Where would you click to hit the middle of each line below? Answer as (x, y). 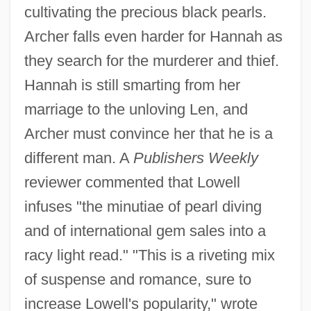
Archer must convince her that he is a (148, 133)
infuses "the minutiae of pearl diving (143, 206)
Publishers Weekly (195, 158)
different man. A (78, 158)
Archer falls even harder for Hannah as (153, 36)
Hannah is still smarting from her (132, 85)
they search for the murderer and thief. (151, 60)
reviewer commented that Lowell (132, 182)
